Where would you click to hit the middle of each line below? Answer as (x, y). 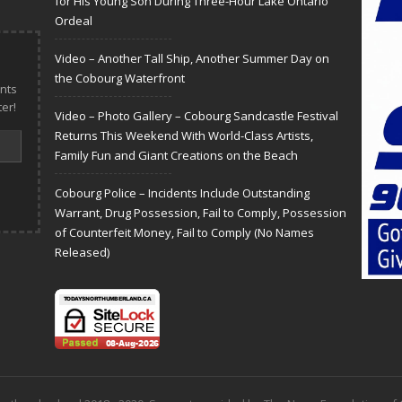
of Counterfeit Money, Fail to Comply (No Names (184, 232)
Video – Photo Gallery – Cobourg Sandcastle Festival (197, 115)
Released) (82, 252)
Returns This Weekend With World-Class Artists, (184, 135)
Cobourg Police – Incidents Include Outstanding (182, 192)
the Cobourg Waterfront (120, 78)
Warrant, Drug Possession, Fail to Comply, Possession (201, 212)
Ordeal (74, 20)
